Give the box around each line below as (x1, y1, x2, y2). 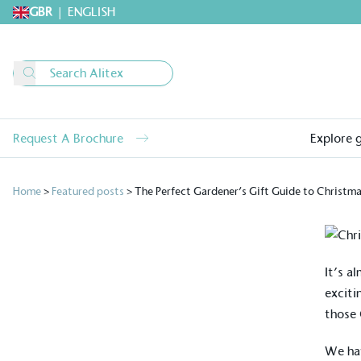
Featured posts (52, 185, 124, 198)
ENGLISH (68, 4, 115, 19)
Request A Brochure (13, 130, 123, 146)
